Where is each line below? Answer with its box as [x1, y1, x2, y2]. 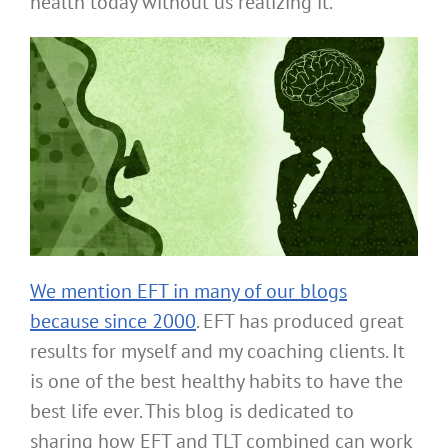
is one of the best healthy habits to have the [30, 367, 403, 394]
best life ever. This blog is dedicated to [30, 397, 354, 424]
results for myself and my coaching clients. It [30, 337, 405, 364]
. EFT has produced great [196, 307, 404, 334]
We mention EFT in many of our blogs [30, 277, 347, 304]
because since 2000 [30, 307, 196, 334]
